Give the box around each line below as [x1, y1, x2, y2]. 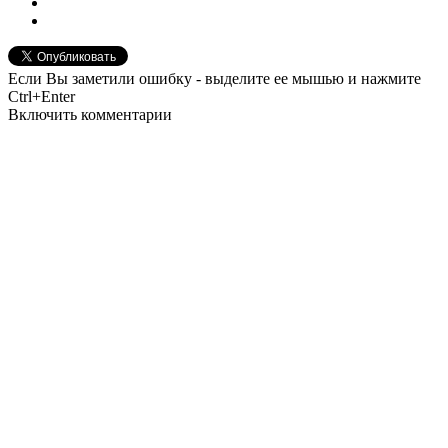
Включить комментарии [8, 105, 172, 123]
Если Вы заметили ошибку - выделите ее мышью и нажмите [8, 69, 421, 87]
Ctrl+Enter [8, 87, 75, 105]
